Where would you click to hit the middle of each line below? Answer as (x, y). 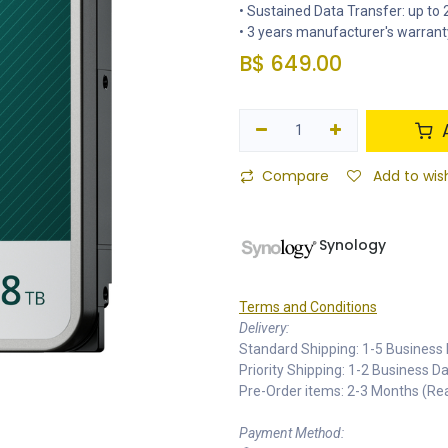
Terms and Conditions (308, 307)
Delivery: (264, 328)
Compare (295, 176)
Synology (352, 245)
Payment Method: (291, 433)
